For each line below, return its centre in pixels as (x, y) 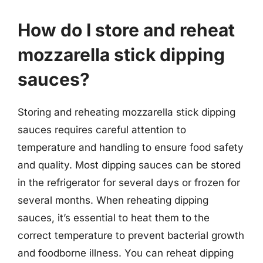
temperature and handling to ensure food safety (131, 147)
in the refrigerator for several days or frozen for (129, 182)
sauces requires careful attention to (102, 129)
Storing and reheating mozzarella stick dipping (127, 112)
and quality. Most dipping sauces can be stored (129, 165)
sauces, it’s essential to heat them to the (114, 218)
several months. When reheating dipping (113, 200)
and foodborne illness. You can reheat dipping (126, 253)
